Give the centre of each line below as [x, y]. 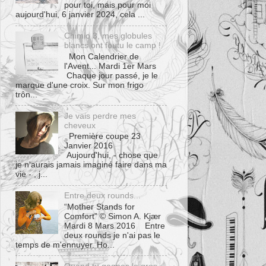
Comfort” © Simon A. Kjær [113, 216]
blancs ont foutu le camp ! [113, 45]
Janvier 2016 [91, 146]
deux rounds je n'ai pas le [113, 235]
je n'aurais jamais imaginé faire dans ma [91, 165]
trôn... [26, 94]
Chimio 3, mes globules [108, 36]
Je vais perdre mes [100, 116]
